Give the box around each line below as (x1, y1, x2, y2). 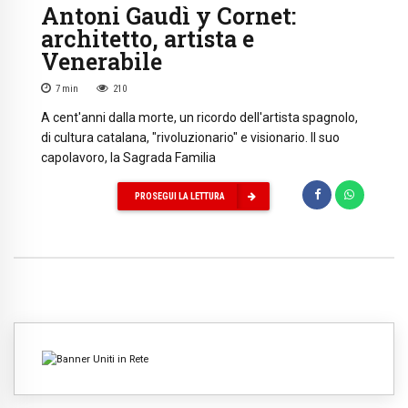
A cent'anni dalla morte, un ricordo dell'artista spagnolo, (41, 110, 358, 126)
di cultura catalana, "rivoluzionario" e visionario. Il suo (41, 130, 340, 146)
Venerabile (41, 46, 162, 76)
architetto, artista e (41, 23, 254, 54)
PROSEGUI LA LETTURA (134, 189, 225, 202)
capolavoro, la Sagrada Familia (41, 150, 216, 166)
